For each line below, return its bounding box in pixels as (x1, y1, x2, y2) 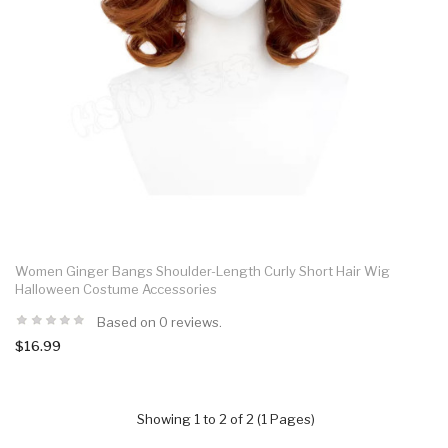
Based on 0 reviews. (97, 313, 222, 330)
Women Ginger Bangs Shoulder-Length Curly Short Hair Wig (15, 262, 390, 279)
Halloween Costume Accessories (15, 280, 217, 297)
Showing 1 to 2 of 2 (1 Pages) (136, 410, 315, 427)
